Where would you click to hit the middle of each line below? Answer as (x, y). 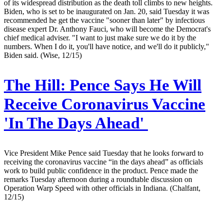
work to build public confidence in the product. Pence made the (101, 170)
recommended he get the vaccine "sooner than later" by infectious (104, 20)
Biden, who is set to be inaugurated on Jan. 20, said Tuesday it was (107, 11)
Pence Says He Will (134, 85)
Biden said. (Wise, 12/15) (43, 55)
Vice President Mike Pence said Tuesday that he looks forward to (104, 153)
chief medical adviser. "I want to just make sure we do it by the (100, 37)
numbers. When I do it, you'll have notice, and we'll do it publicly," (107, 46)
